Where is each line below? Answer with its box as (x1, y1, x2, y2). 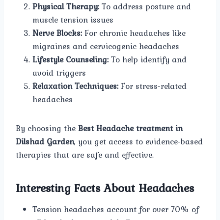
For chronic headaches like (84, 26, 186, 39)
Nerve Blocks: (32, 26, 84, 39)
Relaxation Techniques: (32, 79, 121, 92)
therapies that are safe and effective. (16, 148, 154, 161)
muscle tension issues (32, 13, 113, 26)
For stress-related (121, 79, 187, 92)
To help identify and (109, 53, 187, 66)
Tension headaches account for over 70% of (32, 202, 199, 216)
